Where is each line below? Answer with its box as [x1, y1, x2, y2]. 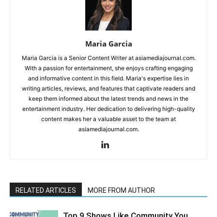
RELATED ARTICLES [15, 186, 76, 194]
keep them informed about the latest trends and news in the [29, 95, 188, 102]
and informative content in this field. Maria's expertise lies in [28, 75, 189, 82]
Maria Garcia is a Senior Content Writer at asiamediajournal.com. [21, 54, 196, 62]
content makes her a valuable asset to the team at [41, 115, 176, 123]
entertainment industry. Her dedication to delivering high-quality [22, 105, 195, 112]
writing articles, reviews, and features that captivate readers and [22, 85, 195, 92]
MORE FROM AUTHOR [88, 186, 155, 194]
